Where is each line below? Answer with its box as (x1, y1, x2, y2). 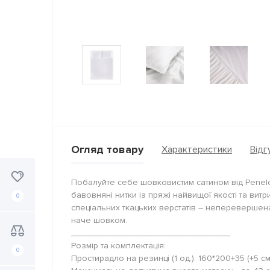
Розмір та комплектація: (71, 240, 166, 251)
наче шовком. (71, 215, 127, 225)
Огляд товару (71, 142, 143, 156)
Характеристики (162, 143, 232, 156)
